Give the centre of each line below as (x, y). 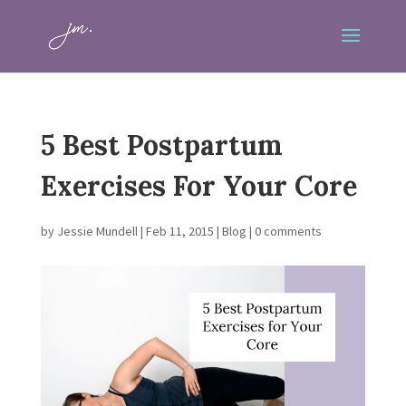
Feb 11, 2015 (179, 231)
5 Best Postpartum (161, 145)
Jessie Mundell (97, 231)
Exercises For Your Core (198, 186)
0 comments (288, 231)
